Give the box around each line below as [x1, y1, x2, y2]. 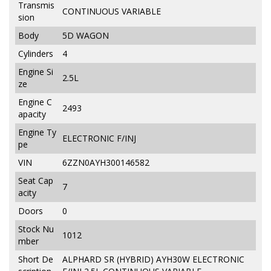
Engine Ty [18, 126, 56, 139]
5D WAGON [62, 30, 109, 42]
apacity [18, 108, 46, 120]
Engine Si [18, 66, 53, 78]
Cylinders [18, 48, 53, 60]
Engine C [18, 96, 52, 108]
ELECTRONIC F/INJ [62, 132, 136, 145]
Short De [18, 253, 53, 266]
